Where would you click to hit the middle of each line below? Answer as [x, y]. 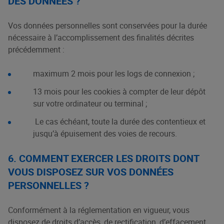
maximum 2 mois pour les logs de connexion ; [114, 73]
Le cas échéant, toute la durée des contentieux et [119, 121]
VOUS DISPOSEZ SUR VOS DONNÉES [91, 172]
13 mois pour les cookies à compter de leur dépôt [119, 91]
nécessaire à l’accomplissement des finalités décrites [101, 37]
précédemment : [36, 49]
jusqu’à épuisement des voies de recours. [105, 133]
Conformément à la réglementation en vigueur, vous [99, 210]
